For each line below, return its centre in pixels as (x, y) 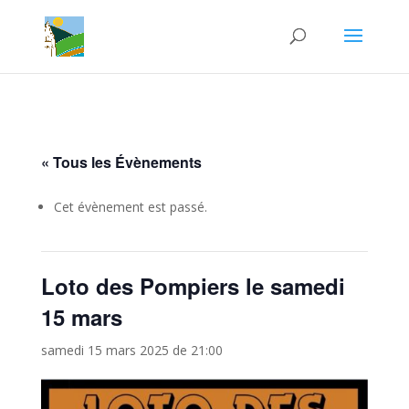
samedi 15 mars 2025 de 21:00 (131, 350)
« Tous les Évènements (121, 162)
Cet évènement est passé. (130, 207)
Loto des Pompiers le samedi (193, 286)
